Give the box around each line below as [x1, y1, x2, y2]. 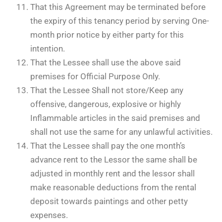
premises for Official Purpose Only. [30, 71, 160, 81]
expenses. [30, 210, 68, 220]
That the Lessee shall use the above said [30, 57, 181, 67]
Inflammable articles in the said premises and [30, 113, 200, 123]
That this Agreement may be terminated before [30, 2, 206, 12]
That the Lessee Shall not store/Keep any [30, 85, 183, 95]
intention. [30, 44, 65, 54]
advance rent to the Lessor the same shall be [30, 155, 197, 165]
